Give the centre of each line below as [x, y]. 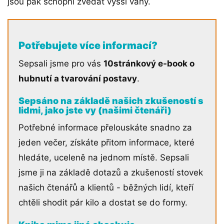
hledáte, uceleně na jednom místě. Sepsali [104, 158]
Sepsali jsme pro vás [61, 64]
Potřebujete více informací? [88, 46]
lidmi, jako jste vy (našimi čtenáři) [95, 110]
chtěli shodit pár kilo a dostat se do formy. [103, 203]
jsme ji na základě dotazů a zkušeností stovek [111, 173]
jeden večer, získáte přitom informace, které [106, 143]
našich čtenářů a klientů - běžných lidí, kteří [106, 188]
